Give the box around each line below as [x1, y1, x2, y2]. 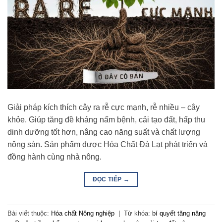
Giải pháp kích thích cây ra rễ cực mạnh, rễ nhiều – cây [7, 103, 200, 112]
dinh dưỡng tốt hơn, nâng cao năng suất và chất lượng [7, 128, 200, 137]
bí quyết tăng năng [152, 209, 206, 217]
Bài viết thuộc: [7, 209, 51, 217]
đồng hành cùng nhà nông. [7, 153, 102, 162]
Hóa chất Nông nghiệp [51, 209, 114, 217]
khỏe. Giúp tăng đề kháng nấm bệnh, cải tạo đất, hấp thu [7, 115, 205, 124]
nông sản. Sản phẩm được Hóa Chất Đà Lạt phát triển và [7, 140, 208, 149]
